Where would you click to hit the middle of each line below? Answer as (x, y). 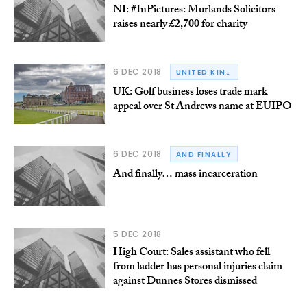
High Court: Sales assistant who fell (191, 254)
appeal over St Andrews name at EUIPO (202, 107)
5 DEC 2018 (137, 234)
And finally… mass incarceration (185, 175)
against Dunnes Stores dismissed (185, 282)
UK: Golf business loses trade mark (190, 93)
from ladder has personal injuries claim (197, 268)
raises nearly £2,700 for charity (180, 25)
